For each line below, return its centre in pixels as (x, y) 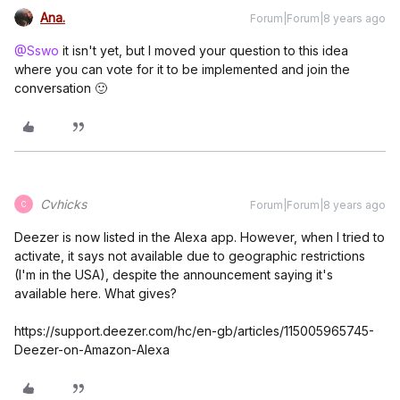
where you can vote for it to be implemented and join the (182, 69)
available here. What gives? (96, 293)
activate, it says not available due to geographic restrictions (190, 256)
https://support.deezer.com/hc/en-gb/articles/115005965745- (194, 331)
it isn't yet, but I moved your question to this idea (204, 50)
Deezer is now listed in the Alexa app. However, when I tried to (200, 237)
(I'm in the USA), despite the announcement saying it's (174, 275)
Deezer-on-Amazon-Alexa (92, 350)
